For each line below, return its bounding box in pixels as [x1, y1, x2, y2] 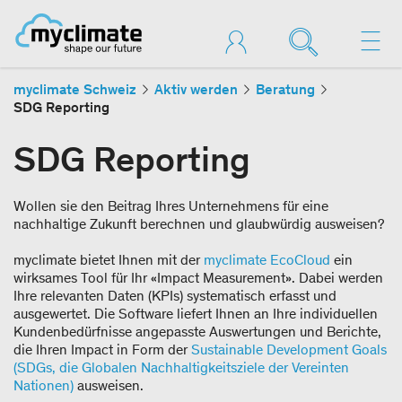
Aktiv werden [154, 81, 238, 98]
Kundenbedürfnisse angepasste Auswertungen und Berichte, [13, 323, 381, 340]
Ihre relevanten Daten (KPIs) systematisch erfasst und [13, 287, 336, 304]
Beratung [256, 81, 315, 98]
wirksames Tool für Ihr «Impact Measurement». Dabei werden [13, 269, 383, 286]
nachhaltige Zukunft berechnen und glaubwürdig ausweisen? [13, 215, 384, 232]
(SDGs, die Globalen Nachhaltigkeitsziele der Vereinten [13, 359, 349, 376]
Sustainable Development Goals [191, 341, 387, 358]
